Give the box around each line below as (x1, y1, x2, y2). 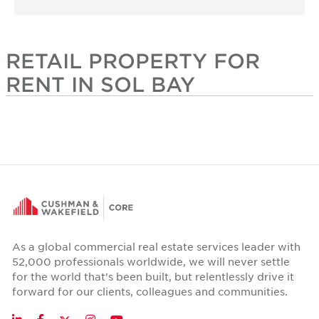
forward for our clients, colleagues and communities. (12, 285, 288, 298)
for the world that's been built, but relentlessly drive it (12, 270, 294, 283)
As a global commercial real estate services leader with (12, 240, 300, 253)
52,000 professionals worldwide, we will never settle (12, 255, 290, 268)
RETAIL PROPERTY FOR (6, 49, 260, 73)
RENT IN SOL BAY (6, 73, 195, 96)
